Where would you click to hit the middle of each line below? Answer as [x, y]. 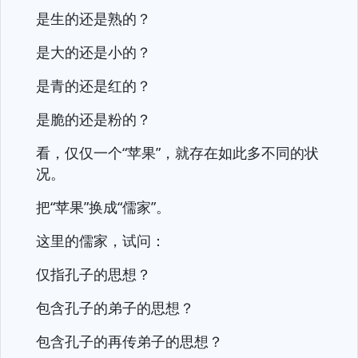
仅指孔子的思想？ [93, 274]
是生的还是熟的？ [93, 18]
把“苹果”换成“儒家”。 [103, 207]
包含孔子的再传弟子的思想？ [129, 341]
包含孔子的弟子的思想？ [115, 308]
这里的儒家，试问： [101, 241]
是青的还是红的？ [93, 86]
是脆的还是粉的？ [93, 119]
